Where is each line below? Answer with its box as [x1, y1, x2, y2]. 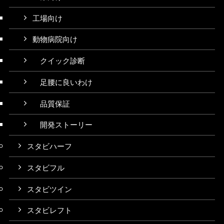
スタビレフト [27, 204, 72, 215]
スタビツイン [27, 183, 72, 194]
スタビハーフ [27, 140, 72, 151]
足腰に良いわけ [32, 76, 93, 87]
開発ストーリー [32, 119, 93, 130]
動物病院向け [32, 33, 78, 44]
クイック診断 [32, 55, 85, 66]
